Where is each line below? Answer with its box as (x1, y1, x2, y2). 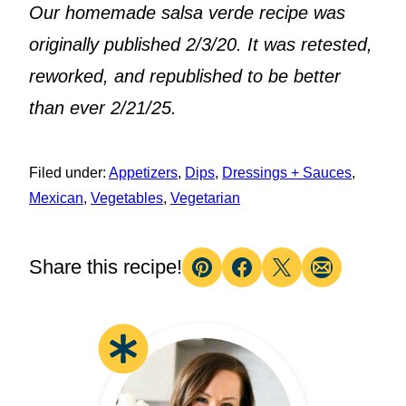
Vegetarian (170, 189, 240, 206)
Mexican (29, 189, 83, 206)
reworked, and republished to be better (29, 65, 341, 86)
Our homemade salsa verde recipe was (29, 2, 345, 23)
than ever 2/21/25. (29, 97, 177, 118)
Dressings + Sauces (222, 164, 352, 180)
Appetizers (109, 164, 178, 180)
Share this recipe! (29, 255, 182, 278)
